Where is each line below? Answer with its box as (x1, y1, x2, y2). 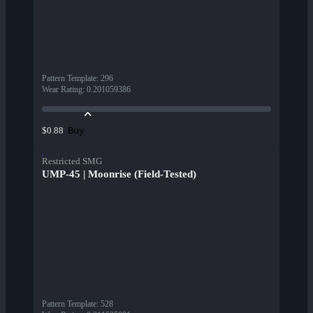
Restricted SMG (42, 156, 102, 167)
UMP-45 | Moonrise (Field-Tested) (42, 168, 196, 180)
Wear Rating (42, 85, 82, 95)
